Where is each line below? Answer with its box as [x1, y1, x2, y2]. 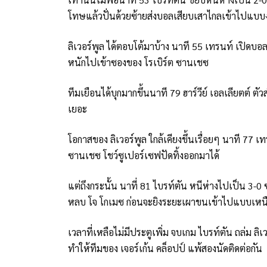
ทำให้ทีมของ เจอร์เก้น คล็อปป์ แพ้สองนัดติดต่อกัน [68, 241, 265, 254]
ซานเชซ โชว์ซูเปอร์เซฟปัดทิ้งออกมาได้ [68, 148, 219, 162]
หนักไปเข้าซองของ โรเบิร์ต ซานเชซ [68, 55, 209, 69]
